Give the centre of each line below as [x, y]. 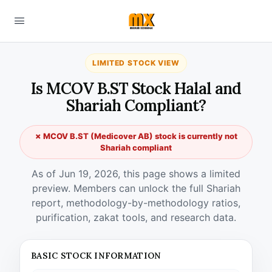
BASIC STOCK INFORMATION [96, 256]
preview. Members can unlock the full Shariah [136, 188]
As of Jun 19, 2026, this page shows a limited [136, 174]
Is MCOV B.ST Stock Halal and [136, 88]
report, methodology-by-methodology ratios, [136, 203]
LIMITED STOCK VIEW [136, 63]
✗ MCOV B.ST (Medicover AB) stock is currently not [136, 136]
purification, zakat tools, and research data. [136, 217]
